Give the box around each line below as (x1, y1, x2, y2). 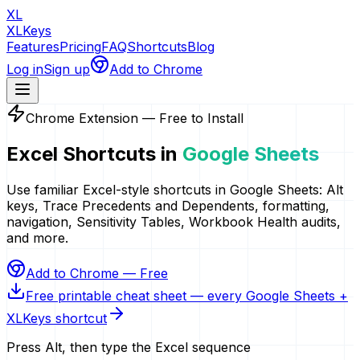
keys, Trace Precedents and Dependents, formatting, (6, 197, 329, 214)
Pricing (59, 39, 101, 55)
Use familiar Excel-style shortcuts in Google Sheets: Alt (6, 181, 343, 198)
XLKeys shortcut (6, 309, 107, 326)
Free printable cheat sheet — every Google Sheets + (26, 287, 348, 304)
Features (6, 39, 59, 55)
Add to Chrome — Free (26, 264, 168, 281)
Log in (6, 61, 43, 77)
